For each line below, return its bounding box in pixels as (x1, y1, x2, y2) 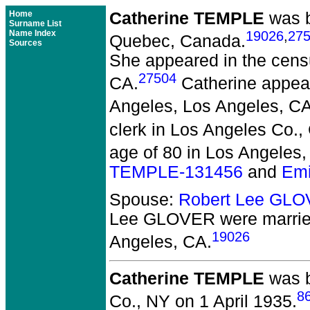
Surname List (9, 19, 62, 28)
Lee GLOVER (109, 209, 215, 228)
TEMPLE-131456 (109, 162, 243, 181)
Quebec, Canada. (109, 32, 246, 51)
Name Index (9, 28, 56, 38)
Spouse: (109, 190, 179, 209)
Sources (9, 38, 42, 48)
